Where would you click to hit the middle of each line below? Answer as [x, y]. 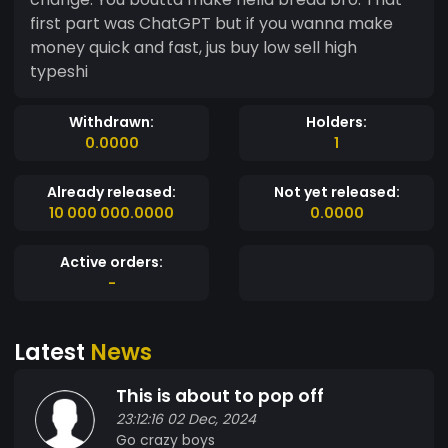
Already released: [111, 191]
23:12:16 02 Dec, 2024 [186, 418]
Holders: [336, 121]
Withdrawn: [111, 121]
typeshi [59, 71]
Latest [52, 351]
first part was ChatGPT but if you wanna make [211, 23]
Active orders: [111, 261]
